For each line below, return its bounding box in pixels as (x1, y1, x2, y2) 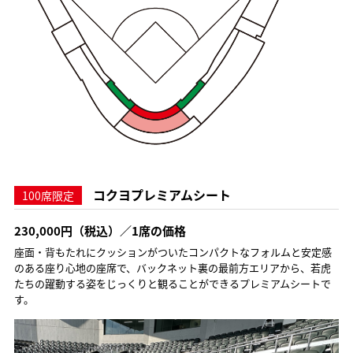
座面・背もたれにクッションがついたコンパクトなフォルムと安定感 (13, 244, 332, 259)
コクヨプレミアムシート (92, 185, 231, 204)
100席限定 (21, 188, 74, 203)
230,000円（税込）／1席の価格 (13, 222, 186, 239)
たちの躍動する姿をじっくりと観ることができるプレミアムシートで (13, 276, 331, 291)
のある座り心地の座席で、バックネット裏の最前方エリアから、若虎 (13, 260, 331, 275)
